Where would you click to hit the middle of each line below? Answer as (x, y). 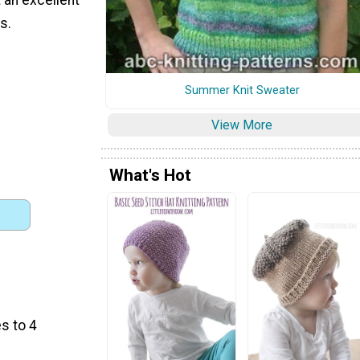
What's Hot (150, 176)
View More (242, 125)
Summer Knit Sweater (242, 90)
